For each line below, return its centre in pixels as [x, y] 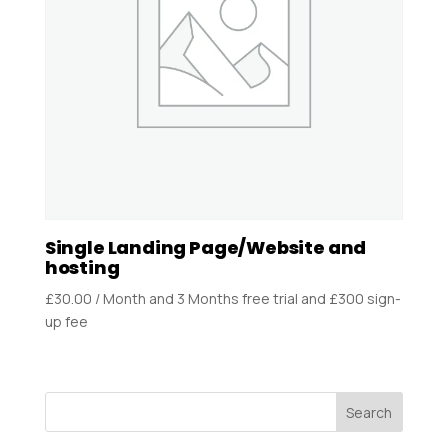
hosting [82, 267]
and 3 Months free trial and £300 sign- [274, 298]
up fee [66, 321]
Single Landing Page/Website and [205, 247]
